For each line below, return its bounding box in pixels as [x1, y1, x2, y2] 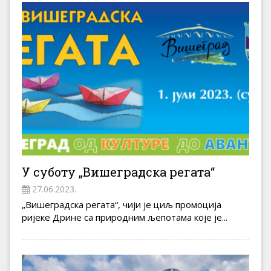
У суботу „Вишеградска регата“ [22, 164, 215, 180]
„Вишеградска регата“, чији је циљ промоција [22, 198, 221, 211]
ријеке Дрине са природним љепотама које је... [22, 211, 227, 224]
